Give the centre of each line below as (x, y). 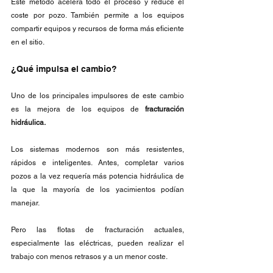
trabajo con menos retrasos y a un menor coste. (89, 257)
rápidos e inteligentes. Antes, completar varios (97, 163)
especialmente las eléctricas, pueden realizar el (97, 243)
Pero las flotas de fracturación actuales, (97, 230)
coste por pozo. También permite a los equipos (97, 15)
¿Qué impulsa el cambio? (65, 69)
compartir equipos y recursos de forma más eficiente (97, 29)
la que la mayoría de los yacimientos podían (97, 190)
